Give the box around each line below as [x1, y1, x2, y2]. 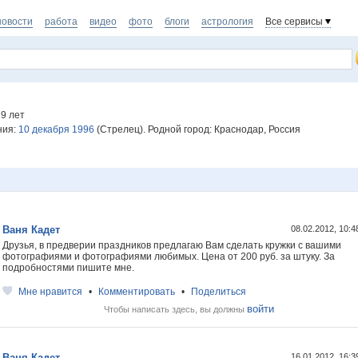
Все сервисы [265, 16, 323, 27]
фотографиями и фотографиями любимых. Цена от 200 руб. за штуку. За [2, 251, 335, 262]
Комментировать [98, 286, 175, 297]
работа [45, 16, 78, 27]
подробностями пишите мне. [2, 262, 134, 273]
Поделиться [191, 286, 246, 297]
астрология [201, 16, 253, 27]
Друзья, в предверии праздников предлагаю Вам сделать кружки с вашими [2, 240, 341, 251]
